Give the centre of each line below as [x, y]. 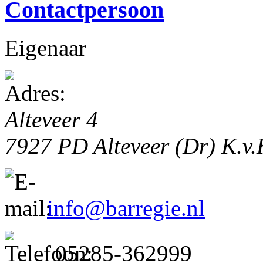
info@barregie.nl [126, 208]
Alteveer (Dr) [157, 146]
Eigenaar [45, 48]
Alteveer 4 [51, 119]
